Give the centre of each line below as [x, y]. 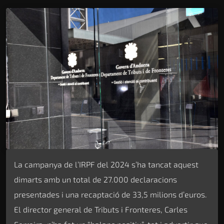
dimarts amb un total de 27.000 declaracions [95, 179]
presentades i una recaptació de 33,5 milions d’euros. [110, 194]
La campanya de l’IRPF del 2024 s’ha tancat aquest [106, 164]
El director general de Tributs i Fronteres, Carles [101, 209]
